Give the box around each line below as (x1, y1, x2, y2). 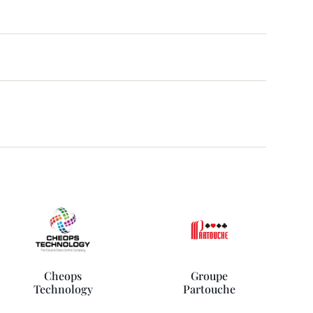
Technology (33, 282, 93, 296)
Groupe (191, 268, 228, 283)
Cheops (44, 268, 82, 283)
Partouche (183, 282, 236, 296)
